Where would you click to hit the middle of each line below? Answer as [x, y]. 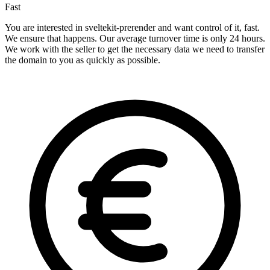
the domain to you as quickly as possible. [83, 60]
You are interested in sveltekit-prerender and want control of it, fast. [132, 28]
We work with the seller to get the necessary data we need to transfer [135, 49]
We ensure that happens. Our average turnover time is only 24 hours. [135, 39]
